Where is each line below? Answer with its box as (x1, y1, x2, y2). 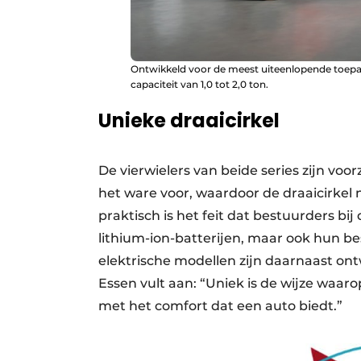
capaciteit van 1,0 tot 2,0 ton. (131, 78, 268, 91)
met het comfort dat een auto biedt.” (98, 298, 342, 314)
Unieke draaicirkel (98, 107, 280, 135)
